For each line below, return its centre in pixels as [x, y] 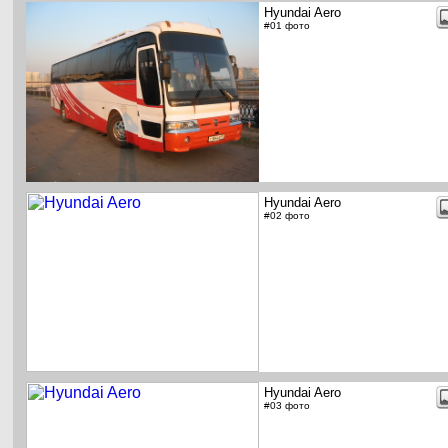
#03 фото [287, 405]
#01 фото [287, 25]
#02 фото [287, 215]
